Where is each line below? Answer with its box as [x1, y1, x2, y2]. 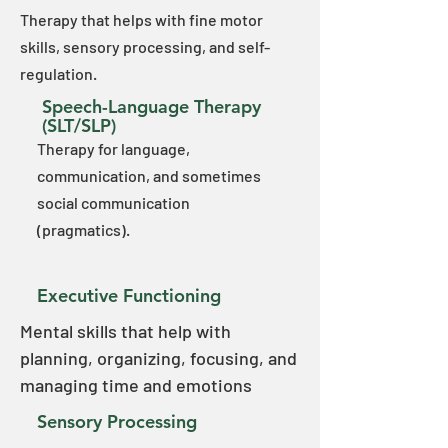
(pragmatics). [37, 220, 130, 239]
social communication [37, 193, 190, 212]
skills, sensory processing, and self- [20, 37, 270, 56]
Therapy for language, [37, 139, 190, 158]
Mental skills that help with [20, 320, 231, 342]
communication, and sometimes [37, 166, 261, 185]
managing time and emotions [20, 374, 252, 396]
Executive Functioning [37, 284, 221, 307]
